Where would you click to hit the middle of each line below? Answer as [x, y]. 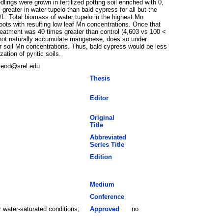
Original [102, 117]
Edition [101, 157]
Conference [107, 196]
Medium [102, 184]
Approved [104, 209]
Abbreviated [108, 137]
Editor [99, 98]
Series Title [107, 144]
